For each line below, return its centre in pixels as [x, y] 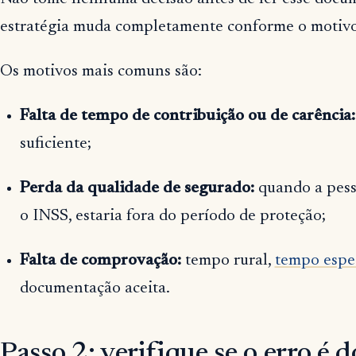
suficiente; [55, 144]
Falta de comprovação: [100, 261]
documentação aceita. [95, 288]
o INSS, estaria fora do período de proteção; [172, 216]
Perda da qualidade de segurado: [137, 188]
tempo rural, [228, 261]
